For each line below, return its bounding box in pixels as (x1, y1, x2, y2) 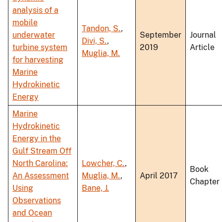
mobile (12, 18, 38, 28)
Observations (12, 196, 61, 206)
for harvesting (12, 55, 63, 65)
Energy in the (12, 134, 61, 144)
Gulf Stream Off (12, 146, 71, 156)
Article (190, 43, 215, 53)
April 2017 (140, 171, 178, 181)
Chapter (190, 177, 220, 187)
